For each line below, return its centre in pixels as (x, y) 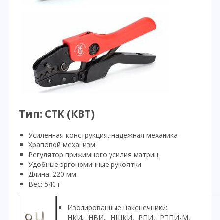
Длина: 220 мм (52, 174)
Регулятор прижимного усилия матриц (93, 154)
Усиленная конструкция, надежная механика (103, 135)
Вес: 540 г (45, 184)
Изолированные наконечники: (117, 207)
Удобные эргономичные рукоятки (85, 164)
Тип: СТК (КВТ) (57, 114)
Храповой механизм (62, 144)
